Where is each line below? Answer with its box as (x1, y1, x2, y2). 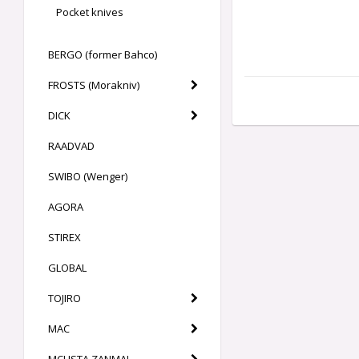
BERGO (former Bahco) (48, 47, 157, 63)
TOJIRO (48, 291, 81, 306)
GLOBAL (48, 260, 87, 276)
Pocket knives (56, 5, 123, 20)
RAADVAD (48, 139, 95, 154)
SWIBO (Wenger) (48, 169, 127, 184)
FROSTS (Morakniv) (48, 78, 139, 93)
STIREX (48, 230, 81, 245)
